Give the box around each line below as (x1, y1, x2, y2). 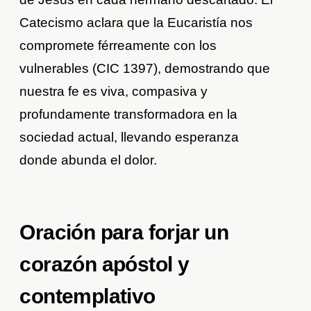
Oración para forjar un (19, 221, 229, 244)
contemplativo (19, 285, 155, 308)
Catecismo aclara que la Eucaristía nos (19, 15, 253, 31)
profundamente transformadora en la (19, 107, 238, 122)
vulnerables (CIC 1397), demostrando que (19, 61, 271, 76)
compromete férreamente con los (19, 38, 217, 53)
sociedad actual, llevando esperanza (19, 130, 239, 145)
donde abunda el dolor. (19, 153, 158, 168)
